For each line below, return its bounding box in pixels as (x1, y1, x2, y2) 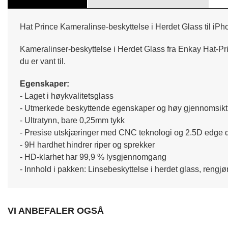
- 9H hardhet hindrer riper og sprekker (20, 140, 155, 149)
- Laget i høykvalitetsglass (20, 91, 113, 100)
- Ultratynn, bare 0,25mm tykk (20, 116, 125, 125)
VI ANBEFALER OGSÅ (8, 205, 104, 216)
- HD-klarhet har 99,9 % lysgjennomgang (20, 152, 166, 161)
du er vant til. (20, 56, 66, 66)
